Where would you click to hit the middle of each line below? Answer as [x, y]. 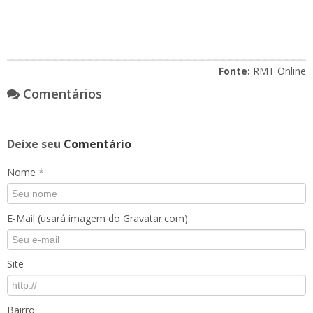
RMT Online [278, 71]
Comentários [61, 94]
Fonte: [234, 71]
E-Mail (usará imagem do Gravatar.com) [97, 218]
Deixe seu [35, 144]
